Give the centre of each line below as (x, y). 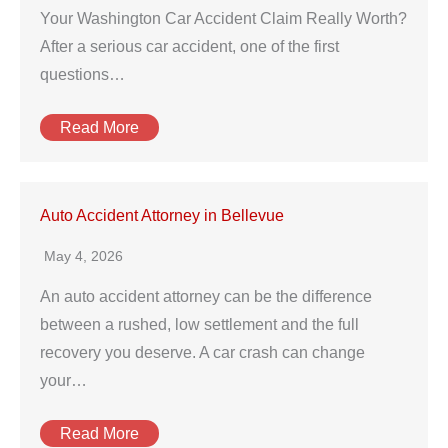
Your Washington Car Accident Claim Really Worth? (223, 18)
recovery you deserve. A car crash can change (202, 352)
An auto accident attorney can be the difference (206, 296)
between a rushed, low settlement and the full (199, 324)
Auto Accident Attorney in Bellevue (162, 215)
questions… (82, 74)
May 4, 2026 (83, 256)
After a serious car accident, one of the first (189, 46)
